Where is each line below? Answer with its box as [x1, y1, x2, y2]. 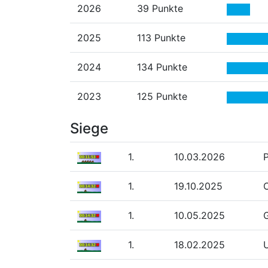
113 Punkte [137, 32, 185, 44]
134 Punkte [137, 61, 187, 74]
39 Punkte [137, 2, 183, 15]
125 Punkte [137, 90, 187, 103]
